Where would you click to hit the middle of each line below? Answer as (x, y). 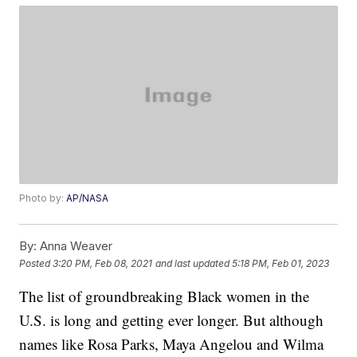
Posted (36, 263)
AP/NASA (88, 198)
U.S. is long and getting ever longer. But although (172, 320)
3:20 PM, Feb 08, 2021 (103, 263)
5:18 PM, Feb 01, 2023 (281, 263)
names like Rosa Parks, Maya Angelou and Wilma (172, 344)
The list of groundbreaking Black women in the (165, 296)
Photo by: (43, 198)
